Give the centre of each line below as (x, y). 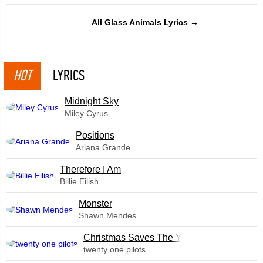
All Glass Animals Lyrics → (145, 22)
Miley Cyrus (86, 113)
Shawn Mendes (107, 215)
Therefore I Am (90, 169)
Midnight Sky (92, 101)
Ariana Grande (103, 147)
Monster (95, 203)
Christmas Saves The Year (139, 237)
